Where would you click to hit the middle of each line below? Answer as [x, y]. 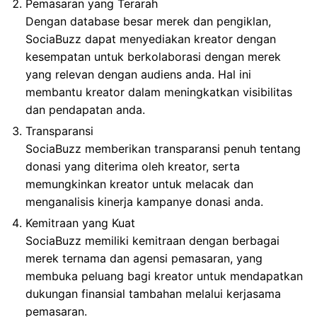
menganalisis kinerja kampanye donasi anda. [144, 201]
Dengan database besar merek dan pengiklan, [148, 21]
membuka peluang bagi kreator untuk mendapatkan [164, 276]
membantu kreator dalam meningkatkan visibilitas [159, 92]
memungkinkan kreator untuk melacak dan [139, 184]
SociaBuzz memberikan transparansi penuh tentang [163, 148]
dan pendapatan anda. [85, 109]
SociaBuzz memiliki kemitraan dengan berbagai [152, 240]
